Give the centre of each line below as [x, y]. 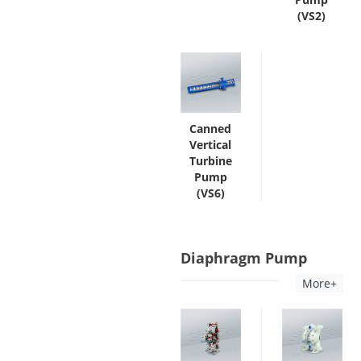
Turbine [210, 160]
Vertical [210, 144]
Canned [210, 128]
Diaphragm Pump [244, 257]
